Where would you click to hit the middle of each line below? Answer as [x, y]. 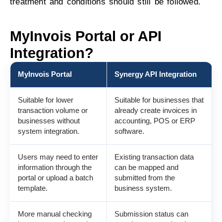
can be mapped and [146, 167]
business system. [143, 188]
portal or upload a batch [55, 178]
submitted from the [145, 178]
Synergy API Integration [156, 74]
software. [129, 131]
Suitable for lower [46, 100]
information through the [55, 167]
